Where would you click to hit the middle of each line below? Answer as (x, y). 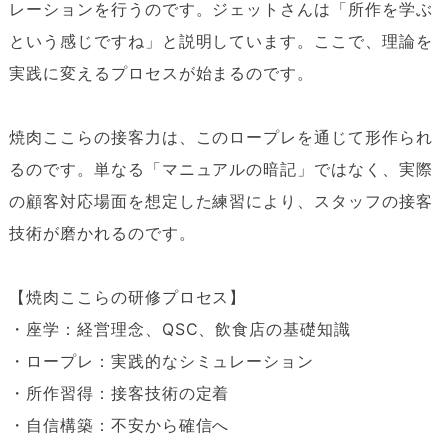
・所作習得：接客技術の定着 (119, 392)
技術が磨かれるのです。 (102, 232)
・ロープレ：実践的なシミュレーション (161, 360)
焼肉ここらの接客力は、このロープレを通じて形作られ (220, 136)
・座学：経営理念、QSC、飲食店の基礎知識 (180, 328)
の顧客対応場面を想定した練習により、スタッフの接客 (220, 200)
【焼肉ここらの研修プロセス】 (127, 296)
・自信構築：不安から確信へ (119, 424)
